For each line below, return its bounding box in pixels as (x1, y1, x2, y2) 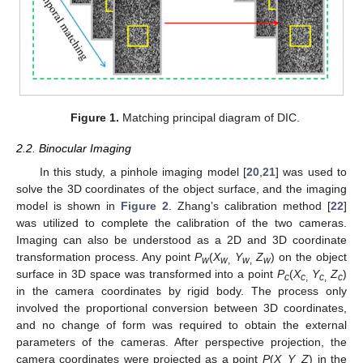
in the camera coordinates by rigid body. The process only (16, 284, 347, 297)
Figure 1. (70, 111, 119, 125)
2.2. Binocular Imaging (16, 142, 131, 156)
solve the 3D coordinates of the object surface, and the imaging (16, 181, 347, 195)
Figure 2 (121, 199, 169, 212)
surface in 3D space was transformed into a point (16, 267, 278, 280)
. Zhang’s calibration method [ (169, 199, 331, 212)
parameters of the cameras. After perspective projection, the (16, 335, 347, 348)
